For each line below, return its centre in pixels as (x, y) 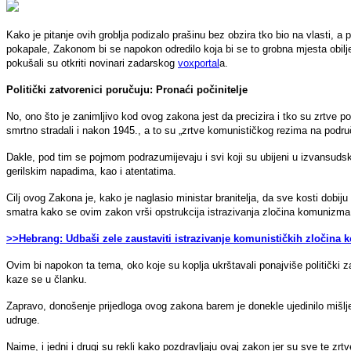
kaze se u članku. (47, 279)
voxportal (199, 63)
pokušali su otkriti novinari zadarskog (92, 63)
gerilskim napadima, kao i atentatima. (91, 171)
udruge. (23, 320)
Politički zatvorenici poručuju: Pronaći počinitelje (127, 89)
